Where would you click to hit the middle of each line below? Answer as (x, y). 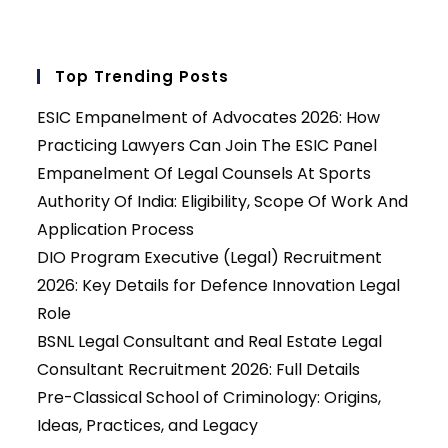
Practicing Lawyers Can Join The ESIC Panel (207, 146)
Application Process (116, 230)
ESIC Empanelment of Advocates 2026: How (209, 118)
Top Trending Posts (142, 77)
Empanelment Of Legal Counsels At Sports (204, 174)
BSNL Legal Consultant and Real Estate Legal (210, 342)
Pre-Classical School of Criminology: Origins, (209, 398)
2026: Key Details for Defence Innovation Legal (219, 286)
